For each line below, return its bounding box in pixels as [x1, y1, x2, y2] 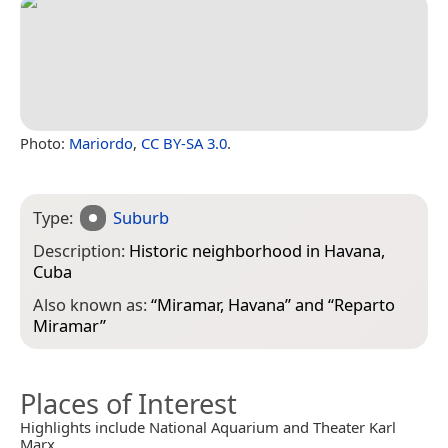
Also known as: [33, 292, 151, 316]
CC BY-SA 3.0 [141, 133, 227, 154]
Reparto [334, 292, 395, 316]
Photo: [20, 133, 69, 154]
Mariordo [69, 133, 133, 154]
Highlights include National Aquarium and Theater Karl [20, 416, 396, 437]
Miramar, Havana [157, 292, 285, 316]
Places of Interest [20, 384, 237, 422]
